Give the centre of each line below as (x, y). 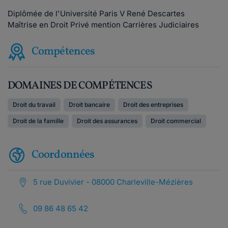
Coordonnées (63, 155)
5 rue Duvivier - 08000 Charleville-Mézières (113, 182)
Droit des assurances (107, 121)
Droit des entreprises (153, 105)
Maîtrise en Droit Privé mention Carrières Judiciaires (103, 25)
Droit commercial (176, 121)
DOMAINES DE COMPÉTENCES (80, 86)
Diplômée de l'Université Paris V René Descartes (96, 13)
